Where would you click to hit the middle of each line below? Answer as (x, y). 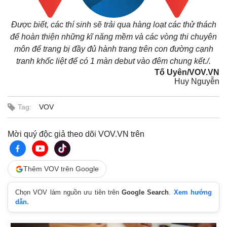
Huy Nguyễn (197, 81)
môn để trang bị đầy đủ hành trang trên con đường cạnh (113, 49)
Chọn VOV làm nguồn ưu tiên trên (69, 192)
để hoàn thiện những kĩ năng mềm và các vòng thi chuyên (113, 37)
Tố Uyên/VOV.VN (187, 72)
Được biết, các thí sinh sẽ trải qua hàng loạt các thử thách (113, 25)
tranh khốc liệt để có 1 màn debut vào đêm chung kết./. (113, 61)
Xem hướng (193, 192)
